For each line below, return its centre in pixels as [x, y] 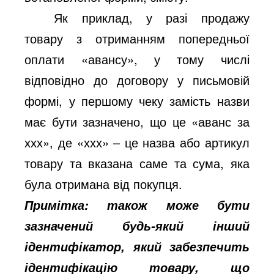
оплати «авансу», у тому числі [137, 59]
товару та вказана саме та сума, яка [137, 163]
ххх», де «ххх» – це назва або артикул [137, 142]
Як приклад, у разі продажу [152, 17]
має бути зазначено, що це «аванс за [137, 121]
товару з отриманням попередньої [137, 38]
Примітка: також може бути [137, 205]
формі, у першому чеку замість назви [137, 100]
